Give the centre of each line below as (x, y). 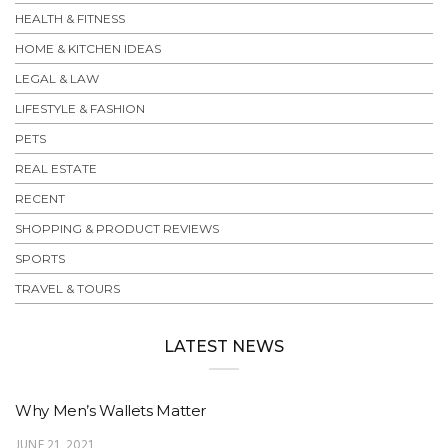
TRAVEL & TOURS (67, 289)
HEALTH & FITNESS (70, 19)
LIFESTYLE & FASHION (80, 109)
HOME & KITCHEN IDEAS (88, 49)
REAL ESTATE (56, 169)
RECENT (40, 199)
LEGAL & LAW (57, 79)
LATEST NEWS (224, 347)
